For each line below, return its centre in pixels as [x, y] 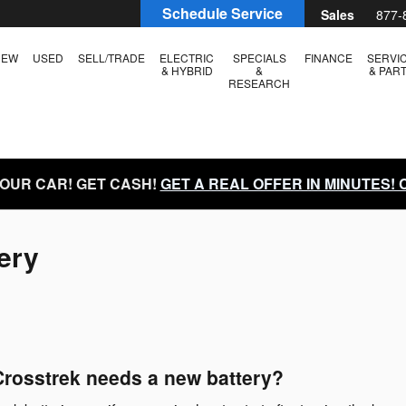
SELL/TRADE [111, 58]
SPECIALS [259, 58]
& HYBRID [187, 70]
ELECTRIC [187, 58]
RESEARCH [259, 83]
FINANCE [329, 58]
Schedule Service [222, 14]
